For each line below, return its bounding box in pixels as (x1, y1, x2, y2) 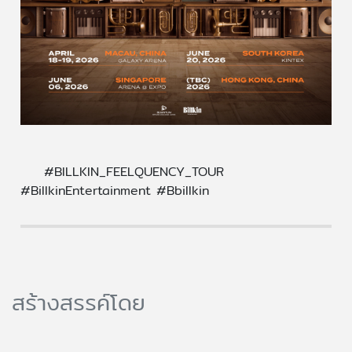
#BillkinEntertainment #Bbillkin (20, 181, 209, 201)
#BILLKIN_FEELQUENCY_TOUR (43, 162, 224, 182)
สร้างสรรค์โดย (12, 284, 145, 320)
